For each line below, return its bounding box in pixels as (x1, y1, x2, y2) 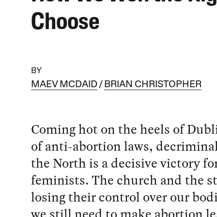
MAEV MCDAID (31, 80, 97, 90)
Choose (31, 12, 100, 35)
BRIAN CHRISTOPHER (104, 80, 201, 90)
